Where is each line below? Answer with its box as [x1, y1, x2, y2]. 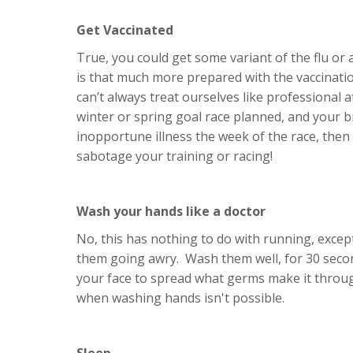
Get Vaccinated [76, 20, 173, 39]
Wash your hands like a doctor [76, 202, 266, 220]
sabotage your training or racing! [76, 147, 273, 165]
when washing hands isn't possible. [76, 288, 284, 307]
